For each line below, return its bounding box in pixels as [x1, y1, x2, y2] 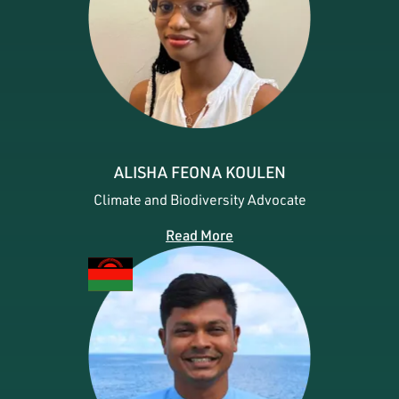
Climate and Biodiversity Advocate [93, 190, 306, 208]
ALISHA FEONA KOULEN [113, 161, 286, 183]
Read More [166, 225, 233, 244]
